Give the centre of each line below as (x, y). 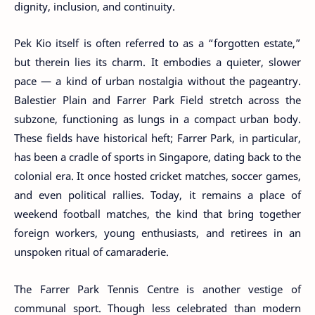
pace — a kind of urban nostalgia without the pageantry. (157, 81)
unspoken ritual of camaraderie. (91, 252)
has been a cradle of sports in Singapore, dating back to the (157, 157)
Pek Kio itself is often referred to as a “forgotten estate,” (157, 43)
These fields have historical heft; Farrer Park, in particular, (157, 138)
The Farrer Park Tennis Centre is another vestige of (157, 289)
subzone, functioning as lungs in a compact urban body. (157, 119)
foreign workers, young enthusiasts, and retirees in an (157, 233)
